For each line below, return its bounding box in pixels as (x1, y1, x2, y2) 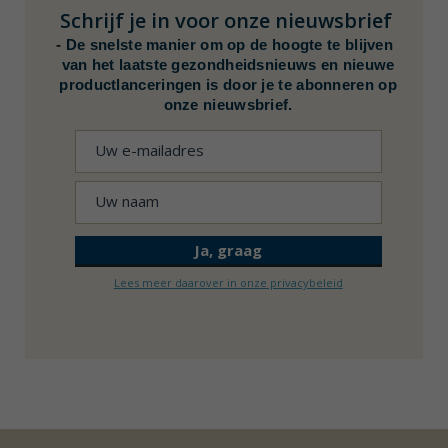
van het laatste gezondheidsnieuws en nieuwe (61, 55, 395, 73)
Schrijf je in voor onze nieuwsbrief (60, 6, 393, 34)
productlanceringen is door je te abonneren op (59, 75, 397, 93)
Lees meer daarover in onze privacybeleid (113, 274, 343, 290)
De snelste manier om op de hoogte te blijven (65, 35, 394, 53)
